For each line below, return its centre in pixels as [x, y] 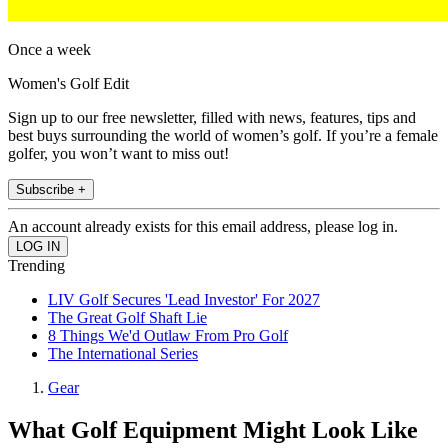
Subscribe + [51, 190]
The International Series [123, 354]
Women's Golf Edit [68, 84]
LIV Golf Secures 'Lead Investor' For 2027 [184, 300]
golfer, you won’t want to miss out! [118, 154]
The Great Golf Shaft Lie [127, 318]
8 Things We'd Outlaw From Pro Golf [168, 336]
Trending [36, 266]
